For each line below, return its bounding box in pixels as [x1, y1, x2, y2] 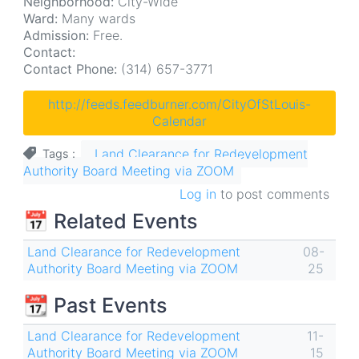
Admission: [23, 27, 89, 43]
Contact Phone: [23, 61, 117, 77]
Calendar [152, 113, 207, 129]
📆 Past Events [23, 293, 167, 318]
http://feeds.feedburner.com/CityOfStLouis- [48, 96, 311, 112]
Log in [179, 186, 216, 203]
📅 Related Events [23, 209, 198, 234]
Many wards [58, 10, 135, 26]
